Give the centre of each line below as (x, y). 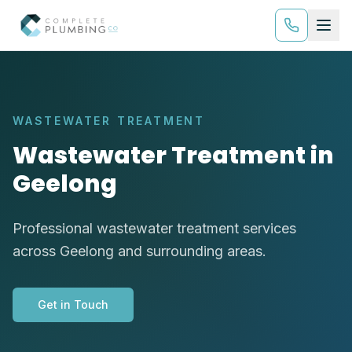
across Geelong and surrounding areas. (139, 251)
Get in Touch (73, 304)
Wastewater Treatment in (173, 156)
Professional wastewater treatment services (154, 228)
